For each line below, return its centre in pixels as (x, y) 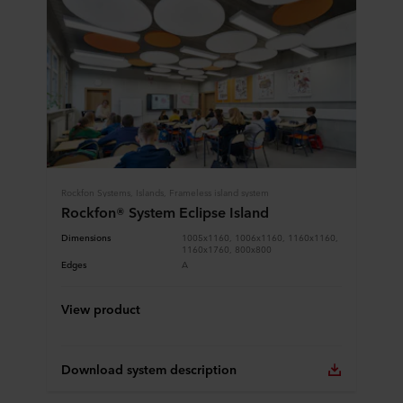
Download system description (149, 368)
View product (101, 308)
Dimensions (86, 236)
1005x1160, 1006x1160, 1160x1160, (260, 236)
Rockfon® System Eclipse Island (165, 211)
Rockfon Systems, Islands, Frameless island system (165, 191)
